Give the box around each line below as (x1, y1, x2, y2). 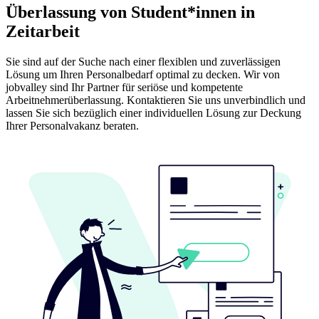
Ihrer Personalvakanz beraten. (6, 119, 139, 132)
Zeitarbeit (6, 21, 80, 41)
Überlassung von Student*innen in (6, 2, 255, 21)
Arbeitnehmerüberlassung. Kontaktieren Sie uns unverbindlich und (6, 93, 305, 106)
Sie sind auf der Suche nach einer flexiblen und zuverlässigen (6, 55, 281, 68)
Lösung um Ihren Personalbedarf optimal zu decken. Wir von (6, 68, 280, 80)
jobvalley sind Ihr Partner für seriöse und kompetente (6, 80, 243, 93)
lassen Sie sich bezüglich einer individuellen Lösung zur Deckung (6, 106, 301, 119)
